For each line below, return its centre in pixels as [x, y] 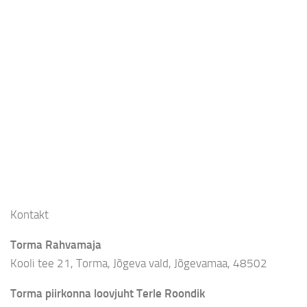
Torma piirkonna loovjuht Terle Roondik [108, 293]
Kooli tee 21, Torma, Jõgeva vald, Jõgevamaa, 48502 [139, 263]
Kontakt [29, 214]
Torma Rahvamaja [56, 244]
